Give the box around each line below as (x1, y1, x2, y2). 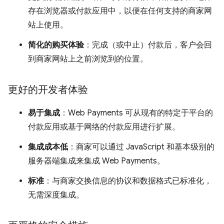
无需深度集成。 (28, 190, 84, 200)
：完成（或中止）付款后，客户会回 (84, 40, 212, 50)
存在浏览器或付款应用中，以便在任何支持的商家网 (28, 6, 212, 16)
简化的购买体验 (28, 40, 84, 50)
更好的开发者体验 (8, 83, 88, 96)
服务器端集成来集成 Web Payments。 (28, 156, 165, 166)
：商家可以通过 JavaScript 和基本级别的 (68, 142, 214, 152)
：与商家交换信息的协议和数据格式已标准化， (44, 176, 212, 186)
